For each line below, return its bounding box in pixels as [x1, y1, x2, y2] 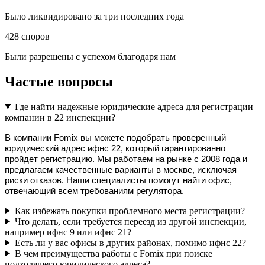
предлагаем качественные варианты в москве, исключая [5, 164, 237, 174]
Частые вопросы [5, 73, 113, 89]
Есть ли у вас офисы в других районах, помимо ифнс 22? [14, 237, 246, 248]
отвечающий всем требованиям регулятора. [5, 186, 184, 196]
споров [21, 31, 50, 41]
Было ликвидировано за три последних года [5, 11, 184, 21]
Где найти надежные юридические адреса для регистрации [14, 101, 253, 112]
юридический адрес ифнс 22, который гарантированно [5, 143, 225, 153]
